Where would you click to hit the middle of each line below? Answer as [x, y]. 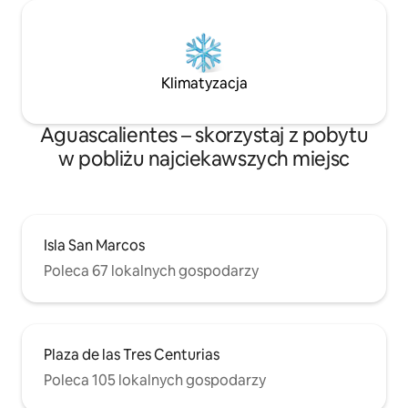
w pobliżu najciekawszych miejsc [204, 159]
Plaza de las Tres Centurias [132, 355]
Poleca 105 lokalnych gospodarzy [155, 381]
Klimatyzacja [204, 84]
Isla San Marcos [94, 246]
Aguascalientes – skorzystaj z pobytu [204, 136]
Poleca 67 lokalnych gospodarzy [151, 271]
